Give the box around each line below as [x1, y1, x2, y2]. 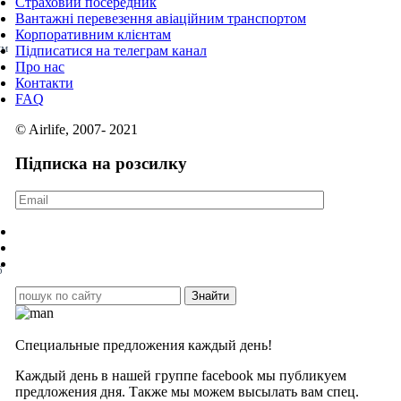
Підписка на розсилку [15, 154, 187, 174]
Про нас [15, 58, 64, 74]
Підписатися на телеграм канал [15, 42, 207, 58]
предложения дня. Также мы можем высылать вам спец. [15, 384, 359, 399]
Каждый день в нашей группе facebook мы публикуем [15, 368, 346, 383]
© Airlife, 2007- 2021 [15, 121, 138, 137]
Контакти [15, 74, 73, 90]
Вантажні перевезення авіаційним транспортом [15, 10, 306, 26]
